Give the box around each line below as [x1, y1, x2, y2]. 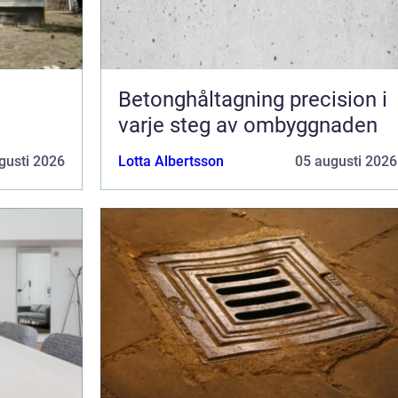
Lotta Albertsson [118, 152, 224, 170]
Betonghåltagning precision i [118, 86, 290, 112]
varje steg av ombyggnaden [118, 112, 378, 138]
